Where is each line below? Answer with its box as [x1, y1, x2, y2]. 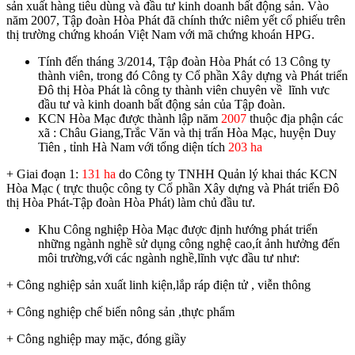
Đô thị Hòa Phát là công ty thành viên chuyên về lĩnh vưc [38, 82, 330, 97]
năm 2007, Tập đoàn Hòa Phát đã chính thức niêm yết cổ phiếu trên [6, 13, 345, 27]
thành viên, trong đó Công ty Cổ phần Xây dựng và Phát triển [38, 68, 348, 82]
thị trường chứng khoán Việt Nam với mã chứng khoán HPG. [6, 27, 315, 41]
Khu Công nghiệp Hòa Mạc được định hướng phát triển [38, 222, 318, 236]
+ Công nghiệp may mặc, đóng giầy [6, 331, 186, 345]
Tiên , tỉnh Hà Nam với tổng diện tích [38, 139, 228, 154]
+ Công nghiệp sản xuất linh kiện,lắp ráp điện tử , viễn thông [6, 277, 311, 292]
